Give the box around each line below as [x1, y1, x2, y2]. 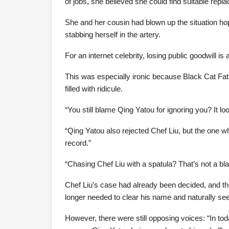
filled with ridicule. [65, 84, 123, 94]
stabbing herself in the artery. [65, 30, 161, 39]
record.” [65, 139, 91, 148]
